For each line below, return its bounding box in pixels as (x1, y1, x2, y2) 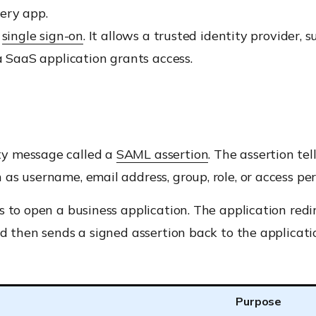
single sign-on (1, 28, 84, 44)
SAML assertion (116, 146, 209, 162)
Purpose (236, 294, 282, 308)
